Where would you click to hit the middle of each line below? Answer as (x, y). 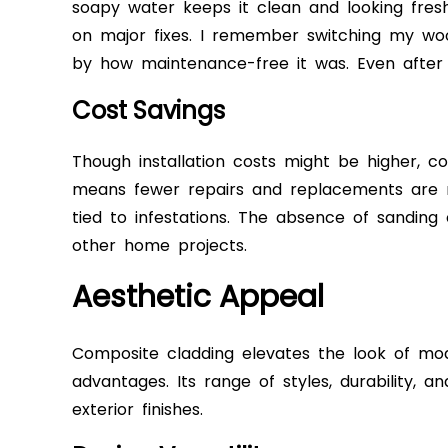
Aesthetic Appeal (198, 297)
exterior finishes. (137, 410)
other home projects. (159, 246)
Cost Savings (148, 111)
